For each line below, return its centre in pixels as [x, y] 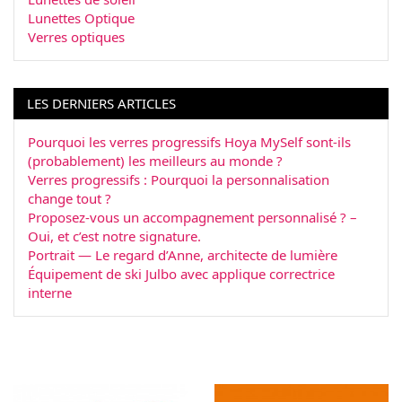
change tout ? [70, 199]
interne [50, 293]
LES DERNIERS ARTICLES [101, 104]
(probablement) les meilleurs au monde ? [155, 161]
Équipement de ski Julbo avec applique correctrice [181, 274]
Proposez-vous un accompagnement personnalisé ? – [192, 218]
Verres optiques [76, 37]
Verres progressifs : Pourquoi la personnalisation [179, 180]
